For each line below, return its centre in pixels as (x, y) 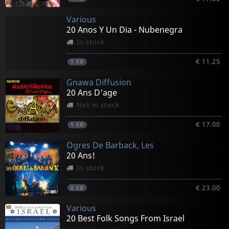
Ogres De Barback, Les (110, 145)
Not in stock (98, 105)
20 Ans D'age (91, 93)
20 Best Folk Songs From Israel (125, 219)
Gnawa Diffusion (99, 83)
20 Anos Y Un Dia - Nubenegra (124, 29)
